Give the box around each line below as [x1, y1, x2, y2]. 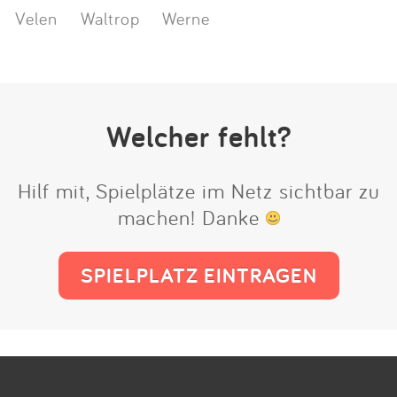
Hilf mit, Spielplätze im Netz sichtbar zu [17, 177, 380, 205]
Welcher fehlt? [105, 117, 292, 157]
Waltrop [80, 5, 140, 29]
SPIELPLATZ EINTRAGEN [80, 261, 317, 290]
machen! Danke [117, 204, 266, 231]
